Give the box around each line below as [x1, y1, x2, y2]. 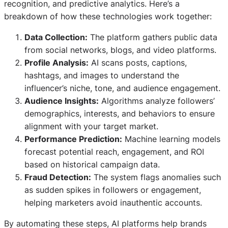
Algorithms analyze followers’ [99, 95, 215, 106]
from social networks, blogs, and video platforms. [24, 44, 216, 55]
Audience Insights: [24, 95, 99, 106]
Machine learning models [122, 133, 220, 144]
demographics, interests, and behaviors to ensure [24, 108, 215, 119]
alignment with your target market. [24, 121, 158, 131]
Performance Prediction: [24, 133, 122, 144]
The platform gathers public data [88, 32, 217, 42]
